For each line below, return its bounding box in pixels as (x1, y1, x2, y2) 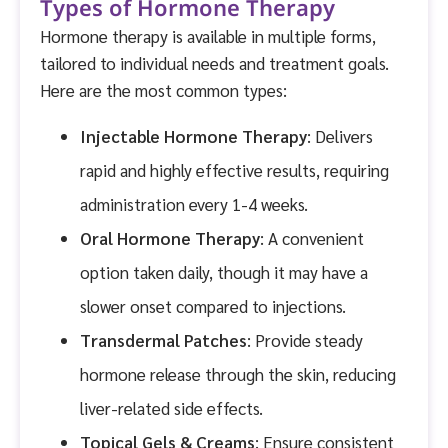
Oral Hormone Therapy (80, 226, 260, 249)
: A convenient (260, 226, 364, 249)
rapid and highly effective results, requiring (80, 158, 389, 181)
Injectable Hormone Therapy (80, 124, 307, 147)
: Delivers (307, 124, 373, 147)
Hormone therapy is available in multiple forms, (40, 25, 376, 48)
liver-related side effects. (80, 396, 263, 419)
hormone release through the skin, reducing (80, 362, 396, 385)
